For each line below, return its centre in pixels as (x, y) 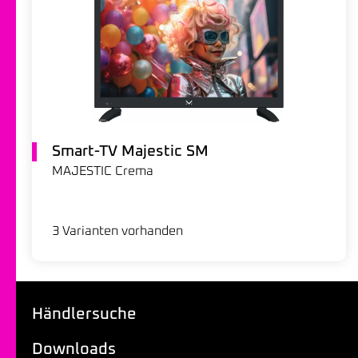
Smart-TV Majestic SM (130, 152)
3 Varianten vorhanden (117, 231)
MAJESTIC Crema (103, 171)
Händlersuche (84, 314)
